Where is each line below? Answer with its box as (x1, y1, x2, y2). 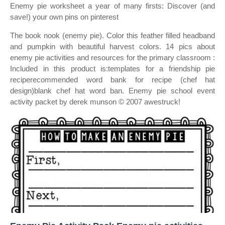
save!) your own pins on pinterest (10, 13, 119, 21)
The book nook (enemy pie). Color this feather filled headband (10, 31, 215, 40)
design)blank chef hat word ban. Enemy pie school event (10, 86, 215, 95)
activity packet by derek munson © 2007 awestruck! (10, 97, 180, 106)
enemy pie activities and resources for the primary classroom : (10, 53, 215, 62)
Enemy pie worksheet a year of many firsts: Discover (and (10, 2, 215, 10)
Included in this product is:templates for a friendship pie (10, 64, 215, 73)
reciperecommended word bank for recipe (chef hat (10, 75, 215, 84)
